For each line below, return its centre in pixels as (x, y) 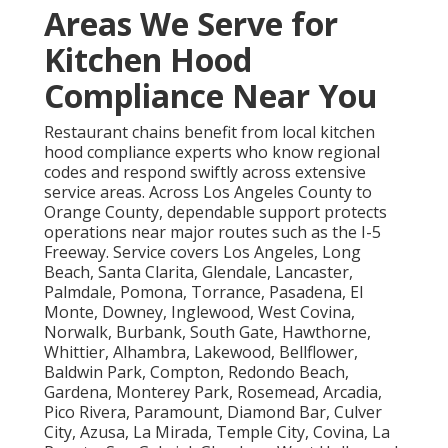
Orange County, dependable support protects (215, 211)
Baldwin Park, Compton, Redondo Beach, (196, 371)
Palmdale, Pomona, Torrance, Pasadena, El (203, 291)
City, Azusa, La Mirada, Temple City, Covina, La (217, 431)
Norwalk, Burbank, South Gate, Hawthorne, (207, 331)
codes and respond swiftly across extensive (205, 171)
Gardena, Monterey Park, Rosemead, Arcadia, (213, 391)
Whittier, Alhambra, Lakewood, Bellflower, (201, 351)
